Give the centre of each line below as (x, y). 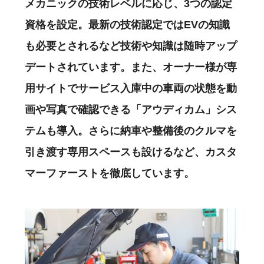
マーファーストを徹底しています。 (110, 174)
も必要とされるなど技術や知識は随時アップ (131, 46)
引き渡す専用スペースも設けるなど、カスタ (131, 152)
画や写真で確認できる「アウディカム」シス (131, 110)
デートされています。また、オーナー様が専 (131, 67)
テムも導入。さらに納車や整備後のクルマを (131, 131)
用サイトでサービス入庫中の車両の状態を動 (131, 89)
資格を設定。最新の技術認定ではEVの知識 (127, 25)
